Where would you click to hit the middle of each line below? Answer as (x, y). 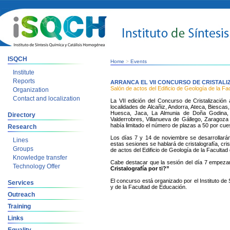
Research (22, 127)
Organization (31, 90)
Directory (22, 115)
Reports (24, 81)
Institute (24, 72)
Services (21, 183)
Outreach (21, 195)
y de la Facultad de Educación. (149, 187)
